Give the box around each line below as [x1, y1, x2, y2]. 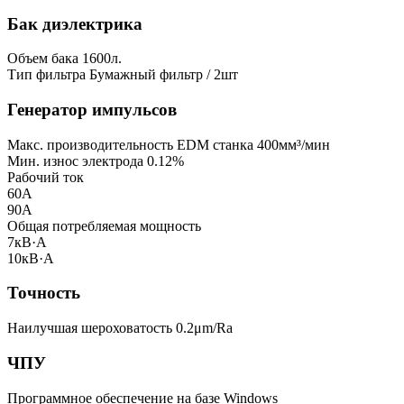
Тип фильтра [7, 67, 86, 83]
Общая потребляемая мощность [7, 217, 201, 234]
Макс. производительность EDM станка [7, 136, 253, 152]
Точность [7, 283, 80, 303]
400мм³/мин [257, 136, 330, 152]
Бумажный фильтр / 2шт [89, 67, 238, 83]
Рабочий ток [7, 169, 84, 185]
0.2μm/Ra [176, 320, 233, 336]
